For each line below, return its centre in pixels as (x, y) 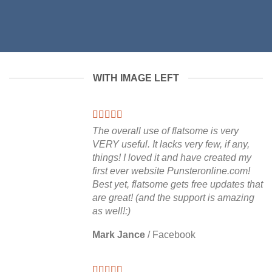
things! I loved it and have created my (172, 158)
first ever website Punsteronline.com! (171, 171)
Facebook (174, 235)
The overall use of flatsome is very (165, 131)
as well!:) (111, 211)
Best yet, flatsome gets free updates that (178, 184)
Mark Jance (119, 235)
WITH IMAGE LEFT (136, 78)
